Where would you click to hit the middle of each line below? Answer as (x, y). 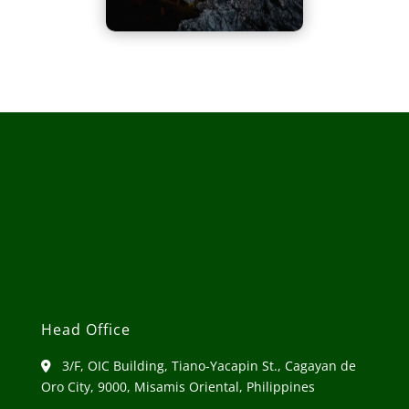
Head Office (85, 329)
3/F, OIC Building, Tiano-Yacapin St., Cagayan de (207, 365)
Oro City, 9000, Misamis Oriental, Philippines (178, 386)
